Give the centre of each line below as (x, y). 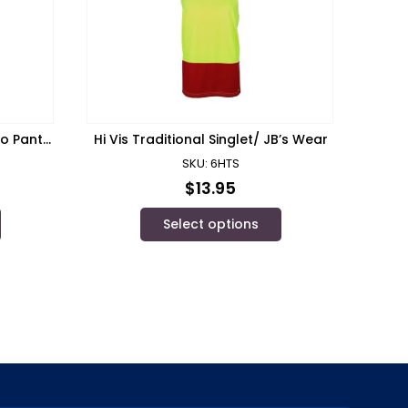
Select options (210, 224)
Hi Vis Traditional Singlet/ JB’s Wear (210, 140)
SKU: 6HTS (210, 164)
